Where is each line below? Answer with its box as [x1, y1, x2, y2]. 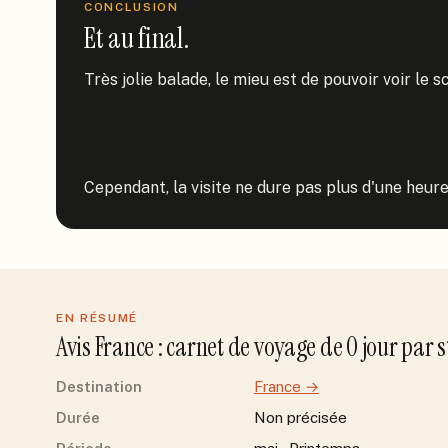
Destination [56, 378, 142, 395]
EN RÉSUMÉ [56, 311, 139, 325]
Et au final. [84, 20, 189, 57]
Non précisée [254, 409, 347, 426]
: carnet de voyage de [154, 330, 347, 364]
